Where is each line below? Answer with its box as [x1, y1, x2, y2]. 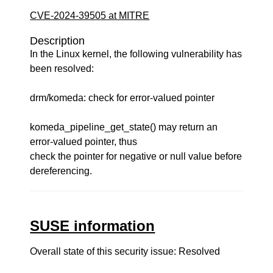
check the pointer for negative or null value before [30, 151, 243, 161]
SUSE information [30, 218, 155, 234]
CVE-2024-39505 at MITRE [30, 10, 150, 21]
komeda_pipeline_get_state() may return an [30, 122, 218, 132]
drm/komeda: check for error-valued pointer [30, 93, 215, 103]
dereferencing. [30, 166, 93, 176]
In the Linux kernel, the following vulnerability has [30, 49, 243, 59]
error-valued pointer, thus [30, 136, 138, 147]
